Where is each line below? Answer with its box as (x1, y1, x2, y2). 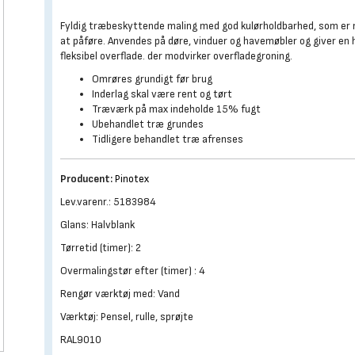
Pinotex (115, 172, 150, 185)
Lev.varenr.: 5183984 (60, 195, 157, 208)
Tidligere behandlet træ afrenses (92, 132, 244, 146)
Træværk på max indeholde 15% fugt (92, 102, 261, 116)
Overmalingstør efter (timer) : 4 (60, 264, 206, 277)
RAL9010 (60, 333, 102, 346)
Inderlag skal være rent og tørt (92, 87, 233, 101)
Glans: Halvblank (60, 218, 136, 231)
